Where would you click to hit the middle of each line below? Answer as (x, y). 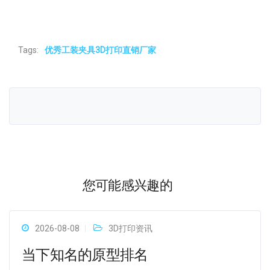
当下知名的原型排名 (85, 255)
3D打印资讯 (130, 228)
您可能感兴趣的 (127, 185)
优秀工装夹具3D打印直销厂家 (100, 50)
